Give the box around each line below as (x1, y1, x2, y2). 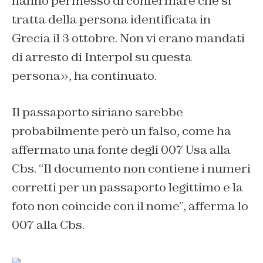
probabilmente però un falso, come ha (12, 123, 231, 139)
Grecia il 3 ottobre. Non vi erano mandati (12, 31, 245, 46)
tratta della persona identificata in (12, 12, 211, 28)
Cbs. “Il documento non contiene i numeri (12, 161, 251, 177)
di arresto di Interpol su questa (12, 49, 192, 65)
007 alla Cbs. (12, 217, 85, 233)
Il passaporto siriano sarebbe (12, 104, 183, 120)
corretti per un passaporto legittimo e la (12, 180, 243, 195)
